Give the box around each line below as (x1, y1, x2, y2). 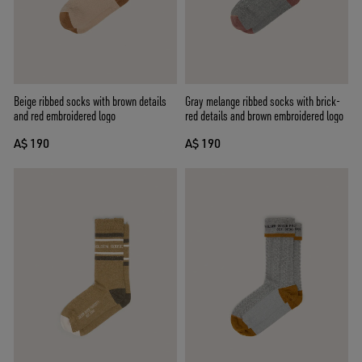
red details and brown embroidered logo (185, 107, 343, 124)
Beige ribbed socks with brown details (14, 93, 166, 110)
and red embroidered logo (14, 107, 116, 124)
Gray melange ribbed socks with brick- (185, 93, 340, 110)
